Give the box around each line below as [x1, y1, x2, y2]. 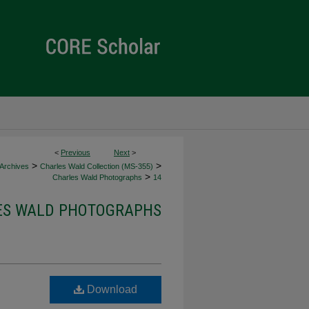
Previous [61, 148, 90, 157]
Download [84, 283, 137, 295]
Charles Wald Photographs [52, 173, 142, 181]
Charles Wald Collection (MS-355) [40, 162, 153, 170]
